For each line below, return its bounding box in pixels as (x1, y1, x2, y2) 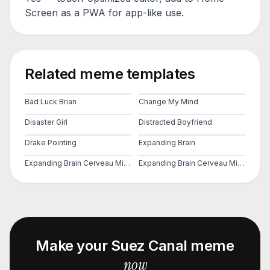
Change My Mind (139, 97, 198, 106)
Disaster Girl (25, 118, 67, 127)
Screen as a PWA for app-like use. (25, 7, 184, 19)
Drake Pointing (25, 138, 77, 147)
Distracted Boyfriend (139, 118, 212, 127)
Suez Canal (110, 237, 187, 254)
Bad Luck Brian (25, 97, 77, 106)
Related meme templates (25, 65, 195, 83)
